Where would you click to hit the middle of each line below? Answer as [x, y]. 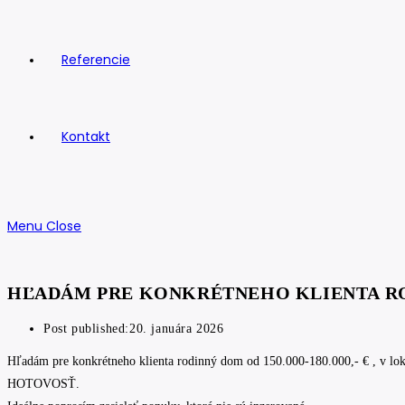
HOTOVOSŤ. [43, 384]
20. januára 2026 [177, 329]
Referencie [96, 60]
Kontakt [86, 137]
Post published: [86, 329]
